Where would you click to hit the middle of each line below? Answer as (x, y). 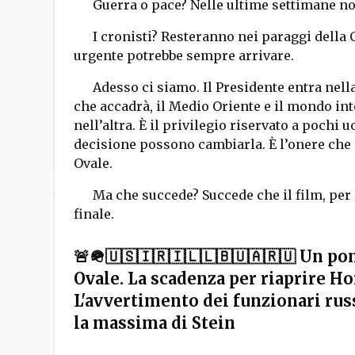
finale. (95, 214)
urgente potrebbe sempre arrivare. (185, 55)
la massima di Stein (154, 323)
